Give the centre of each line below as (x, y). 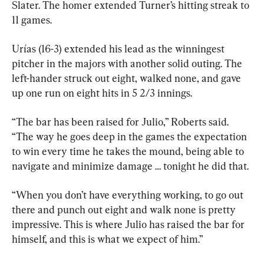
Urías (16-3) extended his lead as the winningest (119, 48)
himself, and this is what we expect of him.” (108, 239)
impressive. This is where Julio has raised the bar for (129, 224)
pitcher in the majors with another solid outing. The (128, 63)
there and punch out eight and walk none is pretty (125, 209)
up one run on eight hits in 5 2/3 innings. (102, 93)
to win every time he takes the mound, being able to (129, 151)
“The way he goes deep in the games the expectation (131, 136)
